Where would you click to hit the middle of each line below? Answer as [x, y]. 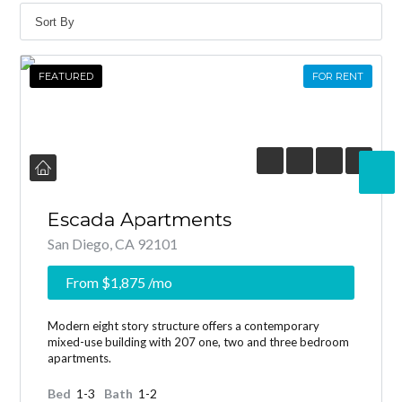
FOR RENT [337, 76]
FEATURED [66, 76]
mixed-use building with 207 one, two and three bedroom [199, 342]
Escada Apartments [140, 219]
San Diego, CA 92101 [113, 244]
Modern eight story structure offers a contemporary [184, 326]
